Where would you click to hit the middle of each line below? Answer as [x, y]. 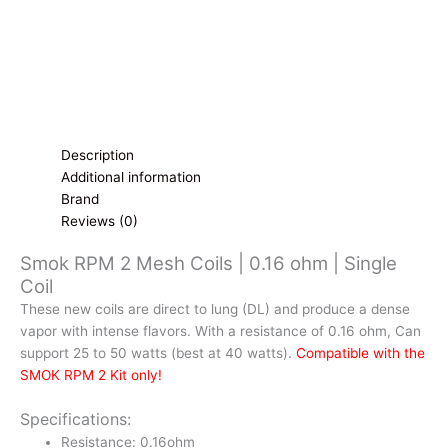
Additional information [131, 176]
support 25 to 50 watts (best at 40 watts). [158, 353]
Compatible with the [360, 353]
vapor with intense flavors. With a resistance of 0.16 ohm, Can [220, 331]
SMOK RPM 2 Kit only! [91, 375]
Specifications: [75, 418]
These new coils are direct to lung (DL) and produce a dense [215, 309]
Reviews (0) [100, 220]
